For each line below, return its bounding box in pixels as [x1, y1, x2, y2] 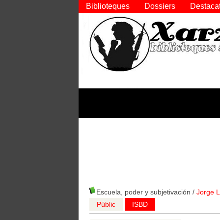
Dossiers [144, 2, 175, 10]
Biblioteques [86, 2, 130, 10]
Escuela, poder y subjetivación [96, 188, 191, 196]
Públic [97, 200, 115, 208]
